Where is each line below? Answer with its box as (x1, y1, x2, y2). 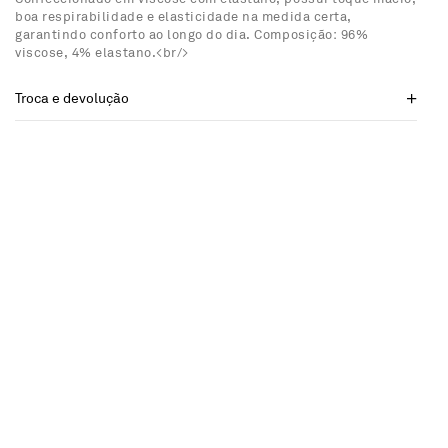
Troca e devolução (15, 90, 130, 107)
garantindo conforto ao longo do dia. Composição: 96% (15, 27, 369, 43)
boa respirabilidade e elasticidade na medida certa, (15, 9, 352, 25)
